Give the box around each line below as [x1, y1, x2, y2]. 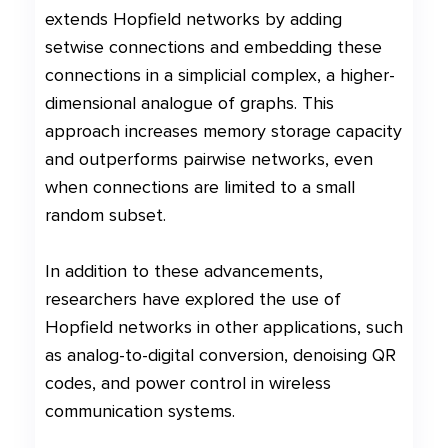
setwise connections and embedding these [45, 36, 382, 58]
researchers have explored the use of [45, 288, 341, 310]
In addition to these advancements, [45, 260, 323, 282]
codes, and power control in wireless [45, 372, 331, 394]
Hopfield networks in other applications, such [45, 316, 403, 338]
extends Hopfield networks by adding [45, 8, 342, 30]
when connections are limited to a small [45, 176, 355, 198]
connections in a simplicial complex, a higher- [45, 64, 395, 86]
